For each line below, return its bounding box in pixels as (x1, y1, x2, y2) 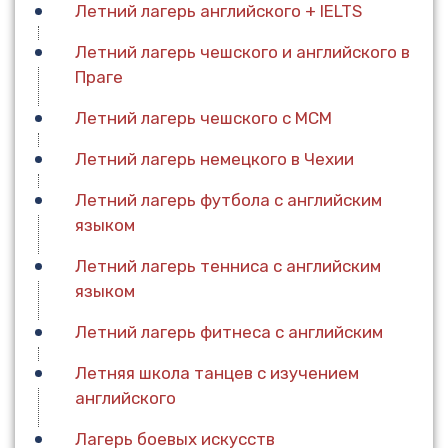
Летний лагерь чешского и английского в (75, 42, 410, 63)
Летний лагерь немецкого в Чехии (75, 149, 354, 170)
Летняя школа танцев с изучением (75, 363, 359, 384)
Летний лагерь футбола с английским (75, 190, 382, 211)
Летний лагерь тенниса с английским (75, 256, 381, 277)
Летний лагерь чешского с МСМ (75, 108, 332, 129)
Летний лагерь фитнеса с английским (75, 322, 383, 343)
